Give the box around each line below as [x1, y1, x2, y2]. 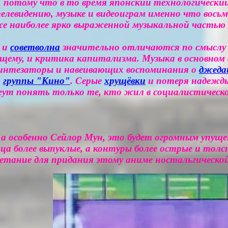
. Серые [70, 75, 104, 87]
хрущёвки [104, 75, 146, 87]
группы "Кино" [3, 75, 70, 87]
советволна [10, 42, 60, 53]
